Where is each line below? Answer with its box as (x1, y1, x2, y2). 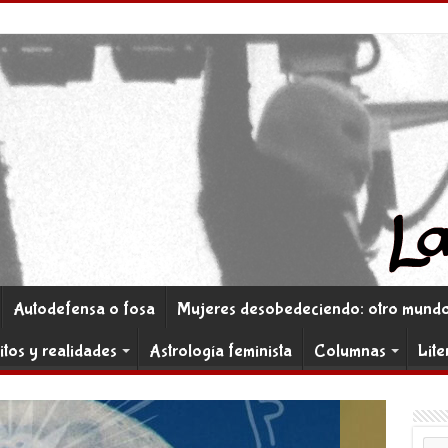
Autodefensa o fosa (12, 299, 155, 320)
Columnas (313, 341, 386, 362)
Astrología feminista (148, 341, 292, 362)
